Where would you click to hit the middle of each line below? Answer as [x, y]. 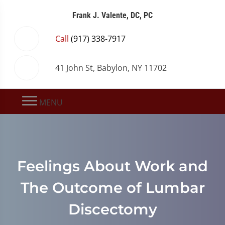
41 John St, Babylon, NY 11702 [111, 68]
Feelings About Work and [113, 166]
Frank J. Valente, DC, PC [113, 15]
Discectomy [113, 209]
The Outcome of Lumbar [113, 187]
